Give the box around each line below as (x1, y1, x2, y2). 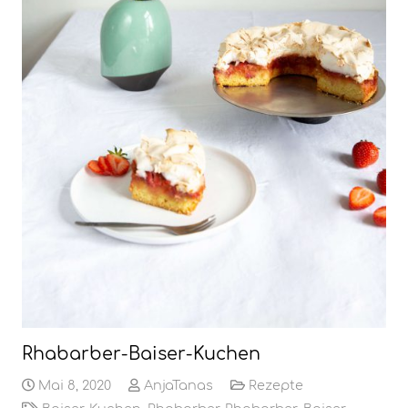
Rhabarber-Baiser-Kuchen (22, 343, 260, 363)
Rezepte (249, 377, 304, 393)
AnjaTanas (144, 377, 214, 393)
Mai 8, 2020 (35, 377, 111, 393)
